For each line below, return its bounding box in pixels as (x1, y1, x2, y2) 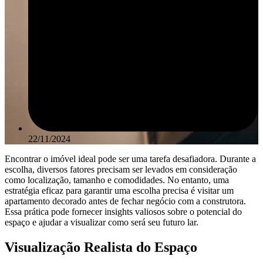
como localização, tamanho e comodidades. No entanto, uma (5, 174, 229, 185)
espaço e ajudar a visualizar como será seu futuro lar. (5, 217, 201, 227)
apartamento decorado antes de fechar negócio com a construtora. (5, 195, 246, 206)
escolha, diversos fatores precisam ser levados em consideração (5, 164, 237, 174)
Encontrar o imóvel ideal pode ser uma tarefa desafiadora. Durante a (5, 153, 256, 164)
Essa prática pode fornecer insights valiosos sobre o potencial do (5, 206, 242, 217)
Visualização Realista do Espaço (5, 239, 197, 255)
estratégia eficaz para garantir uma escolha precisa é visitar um (5, 185, 234, 195)
